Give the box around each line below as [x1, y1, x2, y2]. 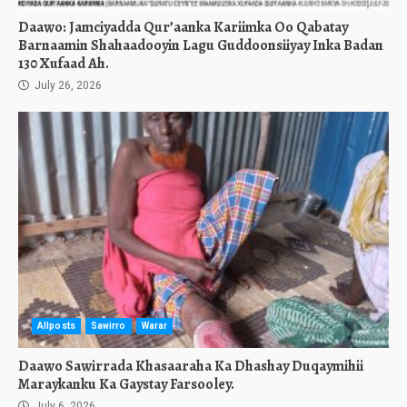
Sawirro [90, 321, 126, 331]
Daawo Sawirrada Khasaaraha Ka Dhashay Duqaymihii [18, 356, 363, 376]
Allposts [37, 321, 75, 331]
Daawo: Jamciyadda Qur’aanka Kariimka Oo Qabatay [18, 17, 348, 37]
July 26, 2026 [32, 79, 102, 92]
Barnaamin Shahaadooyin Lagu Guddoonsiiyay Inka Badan [18, 35, 383, 55]
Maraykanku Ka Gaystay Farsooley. [18, 374, 234, 394]
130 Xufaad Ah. [18, 54, 109, 74]
